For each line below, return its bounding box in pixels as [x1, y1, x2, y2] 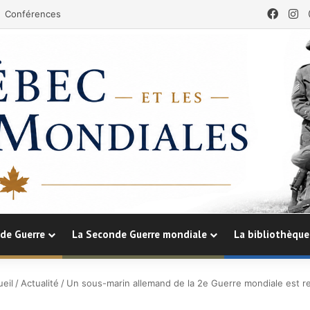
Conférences [5, 8, 61, 19]
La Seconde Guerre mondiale [72, 227, 207, 241]
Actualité [20, 277, 59, 289]
